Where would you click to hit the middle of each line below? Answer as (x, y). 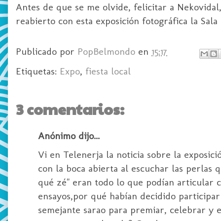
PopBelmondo (106, 52)
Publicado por (47, 52)
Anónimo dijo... (69, 135)
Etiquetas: (38, 71)
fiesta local (108, 71)
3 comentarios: (70, 109)
